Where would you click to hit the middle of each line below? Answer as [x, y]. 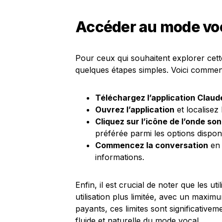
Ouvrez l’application [135, 110]
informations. [120, 157]
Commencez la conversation [152, 145]
